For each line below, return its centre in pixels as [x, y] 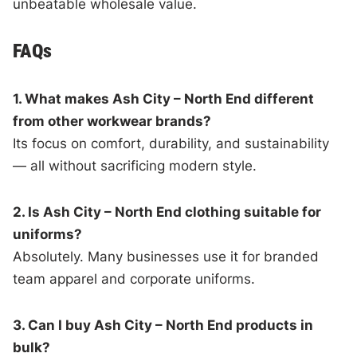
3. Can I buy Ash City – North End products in [163, 325]
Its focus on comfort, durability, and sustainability [171, 143]
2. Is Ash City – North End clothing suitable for [167, 212]
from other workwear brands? [112, 121]
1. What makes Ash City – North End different [164, 98]
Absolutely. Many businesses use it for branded [166, 256]
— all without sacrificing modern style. [135, 165]
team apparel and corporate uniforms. [134, 279]
